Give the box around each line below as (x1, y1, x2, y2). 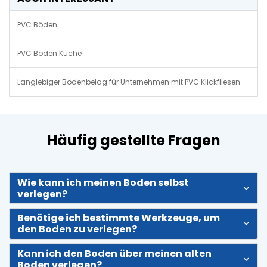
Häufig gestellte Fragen (46, 131, 221, 151)
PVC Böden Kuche (17, 48, 82, 59)
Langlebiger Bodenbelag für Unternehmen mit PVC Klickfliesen (17, 77, 240, 88)
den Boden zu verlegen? (17, 222, 137, 237)
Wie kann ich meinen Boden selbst (17, 175, 189, 190)
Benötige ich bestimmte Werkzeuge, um (17, 211, 220, 225)
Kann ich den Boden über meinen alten (17, 246, 212, 260)
